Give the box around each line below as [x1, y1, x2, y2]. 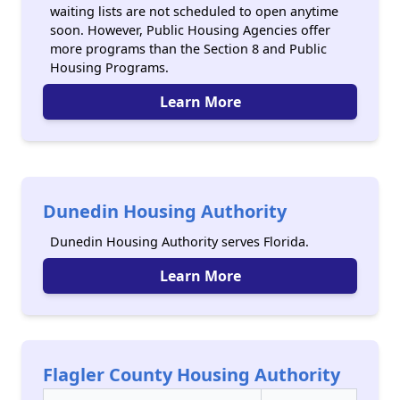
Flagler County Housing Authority [43, 362, 340, 387]
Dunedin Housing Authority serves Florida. [50, 233, 309, 250]
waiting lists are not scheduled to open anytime [50, 3, 338, 20]
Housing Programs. [50, 59, 169, 76]
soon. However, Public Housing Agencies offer [50, 21, 330, 38]
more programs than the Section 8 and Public [50, 40, 327, 57]
